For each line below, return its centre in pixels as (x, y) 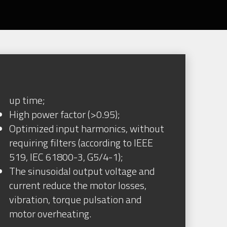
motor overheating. (50, 214)
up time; (27, 100)
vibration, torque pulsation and (75, 200)
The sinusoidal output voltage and (82, 171)
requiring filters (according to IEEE (81, 143)
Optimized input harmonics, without (87, 129)
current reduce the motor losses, (78, 185)
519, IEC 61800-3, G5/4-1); (66, 157)
